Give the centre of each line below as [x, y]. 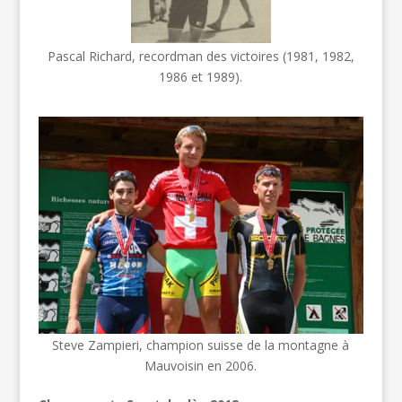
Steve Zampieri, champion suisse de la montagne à [201, 345]
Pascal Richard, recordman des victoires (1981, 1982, [201, 56]
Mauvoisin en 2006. [201, 366]
